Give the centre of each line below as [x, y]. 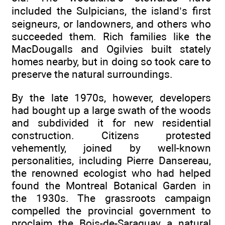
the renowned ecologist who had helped [111, 173]
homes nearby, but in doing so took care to [111, 62]
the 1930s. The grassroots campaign [111, 198]
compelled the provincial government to [111, 210]
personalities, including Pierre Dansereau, [111, 160]
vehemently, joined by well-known [111, 148]
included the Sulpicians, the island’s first [111, 11]
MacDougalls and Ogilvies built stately [111, 49]
